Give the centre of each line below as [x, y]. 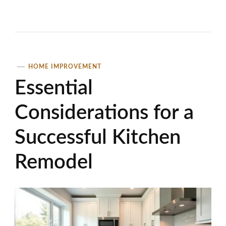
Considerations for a [104, 113]
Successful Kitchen [98, 137]
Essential [54, 88]
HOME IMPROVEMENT [65, 66]
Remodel [54, 162]
